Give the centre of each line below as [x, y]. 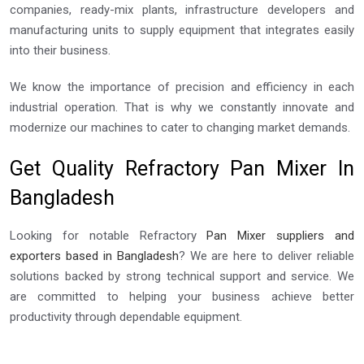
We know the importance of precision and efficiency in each [182, 87]
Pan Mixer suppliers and [281, 235]
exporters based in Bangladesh [94, 256]
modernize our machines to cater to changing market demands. [180, 127]
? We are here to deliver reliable [266, 256]
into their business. [60, 50]
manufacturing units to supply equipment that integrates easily [182, 30]
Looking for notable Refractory [108, 235]
